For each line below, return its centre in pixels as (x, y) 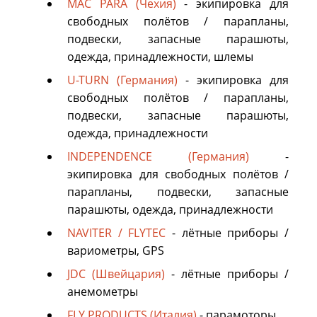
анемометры (103, 292)
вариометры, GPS (116, 251)
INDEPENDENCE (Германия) (158, 157)
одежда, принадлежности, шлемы (160, 57)
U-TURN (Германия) (122, 80)
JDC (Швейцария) (116, 274)
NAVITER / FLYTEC (117, 233)
